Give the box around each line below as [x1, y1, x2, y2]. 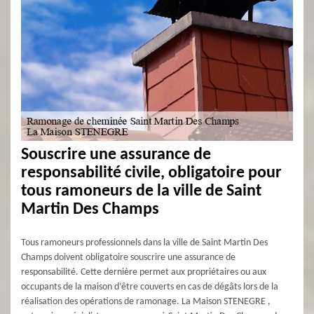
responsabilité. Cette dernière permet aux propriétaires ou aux [21, 267, 266, 278]
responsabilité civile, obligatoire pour [21, 165, 282, 182]
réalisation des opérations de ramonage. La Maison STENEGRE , [21, 296, 271, 307]
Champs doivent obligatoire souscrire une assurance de [21, 252, 235, 263]
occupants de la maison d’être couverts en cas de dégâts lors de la [21, 282, 278, 292]
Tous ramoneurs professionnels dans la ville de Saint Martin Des [21, 238, 268, 248]
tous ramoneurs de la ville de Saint [21, 183, 261, 200]
